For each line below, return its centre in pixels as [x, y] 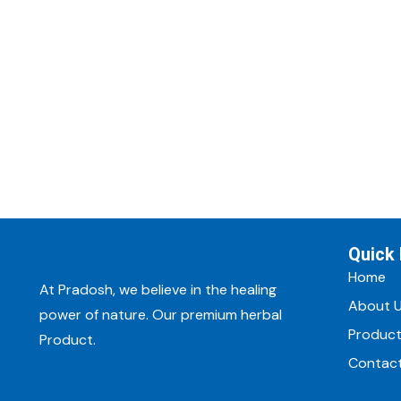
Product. [68, 339]
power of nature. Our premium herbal [161, 314]
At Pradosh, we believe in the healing [158, 289]
